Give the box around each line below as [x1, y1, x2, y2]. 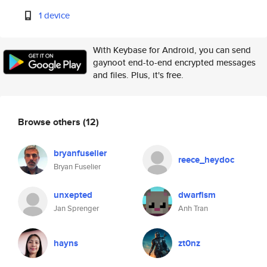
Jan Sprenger [54, 203, 99, 214]
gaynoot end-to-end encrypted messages [93, 56, 256, 69]
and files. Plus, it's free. [93, 69, 184, 81]
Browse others [18, 114, 83, 129]
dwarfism [178, 188, 216, 201]
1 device [39, 9, 70, 21]
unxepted [54, 188, 92, 201]
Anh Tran [178, 203, 208, 214]
